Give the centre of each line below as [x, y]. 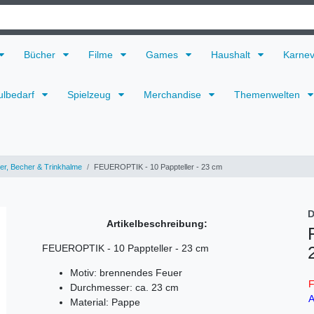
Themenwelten [268, 95]
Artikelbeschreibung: [157, 223]
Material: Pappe [105, 302]
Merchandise [174, 95]
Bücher [41, 54]
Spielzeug [90, 95]
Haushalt [232, 54]
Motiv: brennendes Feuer [126, 272]
